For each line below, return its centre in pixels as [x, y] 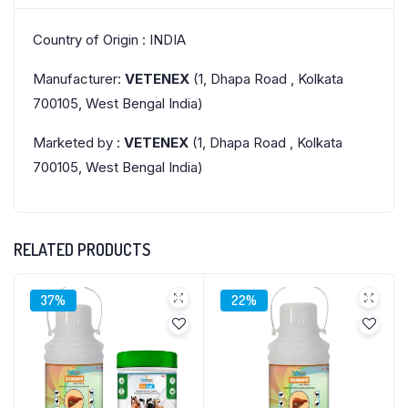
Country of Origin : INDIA [109, 40]
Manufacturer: [79, 79]
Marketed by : [78, 143]
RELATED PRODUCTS [82, 250]
